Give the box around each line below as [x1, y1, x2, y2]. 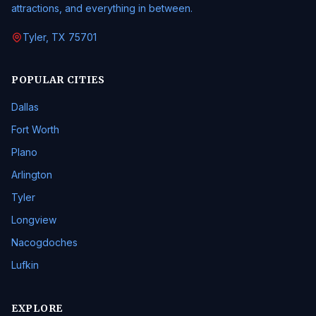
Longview [11, 214, 56, 226]
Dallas [11, 101, 39, 113]
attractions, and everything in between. [11, 2, 193, 14]
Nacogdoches [11, 236, 78, 248]
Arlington [11, 169, 52, 181]
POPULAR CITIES [11, 73, 105, 86]
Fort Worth [11, 123, 59, 135]
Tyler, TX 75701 [23, 31, 97, 43]
